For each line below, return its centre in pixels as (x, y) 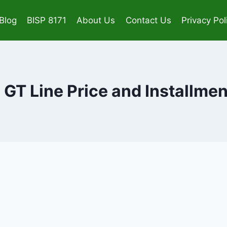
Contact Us (148, 20)
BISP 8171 (46, 20)
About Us (96, 20)
